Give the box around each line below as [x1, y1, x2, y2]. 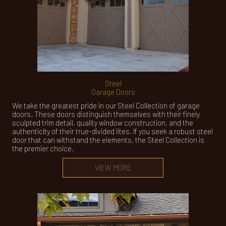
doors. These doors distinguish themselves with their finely [12, 109, 200, 119]
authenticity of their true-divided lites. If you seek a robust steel [12, 127, 213, 136]
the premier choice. [12, 144, 74, 153]
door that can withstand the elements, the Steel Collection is [12, 135, 204, 144]
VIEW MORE [94, 163, 132, 172]
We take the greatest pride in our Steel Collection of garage [12, 101, 200, 110]
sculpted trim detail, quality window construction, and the [12, 118, 193, 127]
